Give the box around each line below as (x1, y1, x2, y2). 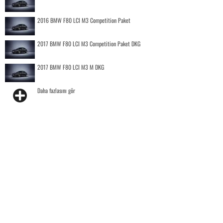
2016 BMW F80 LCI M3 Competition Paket (37, 15, 130, 24)
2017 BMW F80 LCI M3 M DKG (37, 62, 104, 71)
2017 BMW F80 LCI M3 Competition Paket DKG (37, 39, 140, 48)
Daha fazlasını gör (37, 86, 75, 95)
